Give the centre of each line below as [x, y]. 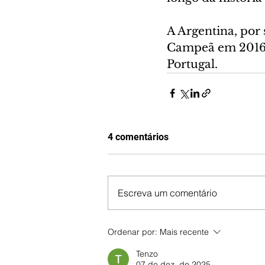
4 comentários [138, 137]
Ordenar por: [132, 232]
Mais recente [184, 232]
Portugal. [192, 64]
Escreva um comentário [167, 193]
